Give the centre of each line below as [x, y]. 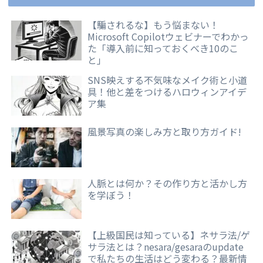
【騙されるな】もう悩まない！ [154, 25]
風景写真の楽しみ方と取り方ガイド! [165, 132]
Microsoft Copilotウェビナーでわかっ [168, 37]
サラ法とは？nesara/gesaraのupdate [166, 246]
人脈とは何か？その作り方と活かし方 [168, 183]
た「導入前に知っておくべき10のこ [163, 48]
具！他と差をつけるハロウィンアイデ [167, 92]
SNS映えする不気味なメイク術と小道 [168, 80]
